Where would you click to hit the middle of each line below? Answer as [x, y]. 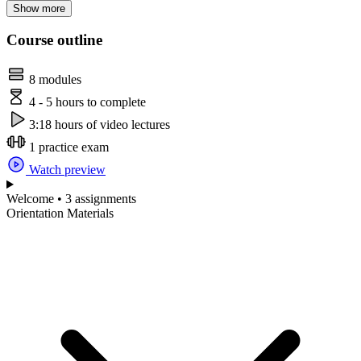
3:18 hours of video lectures [98, 125]
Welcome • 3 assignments [71, 199]
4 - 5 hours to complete [86, 102]
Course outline [54, 40]
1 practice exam [67, 147]
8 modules [54, 80]
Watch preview [66, 170]
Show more [39, 8]
